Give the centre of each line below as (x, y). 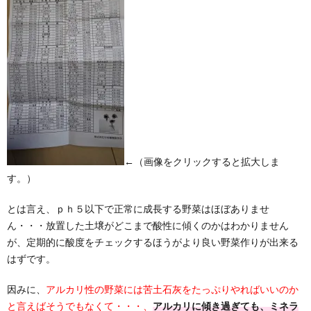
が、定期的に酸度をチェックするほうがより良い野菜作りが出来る (153, 242)
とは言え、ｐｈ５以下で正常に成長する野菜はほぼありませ (138, 209)
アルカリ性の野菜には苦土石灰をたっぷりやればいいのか (172, 289)
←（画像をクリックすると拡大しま (202, 161)
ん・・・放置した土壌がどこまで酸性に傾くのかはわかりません (148, 225)
